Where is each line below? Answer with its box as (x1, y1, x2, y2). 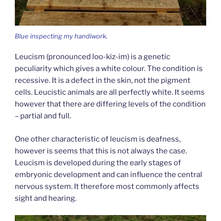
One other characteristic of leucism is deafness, (15, 134, 181, 144)
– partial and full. (15, 111, 71, 121)
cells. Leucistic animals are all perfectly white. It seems (15, 88, 205, 97)
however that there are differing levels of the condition (15, 100, 206, 109)
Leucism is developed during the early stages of (15, 158, 181, 167)
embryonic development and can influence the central (15, 170, 202, 179)
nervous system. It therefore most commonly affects (15, 182, 199, 191)
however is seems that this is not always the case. (15, 146, 187, 155)
